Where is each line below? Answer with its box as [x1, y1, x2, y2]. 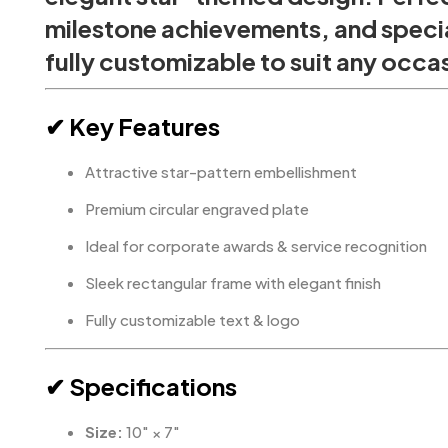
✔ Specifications [45, 371, 237, 401]
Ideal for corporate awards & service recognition [85, 236, 427, 255]
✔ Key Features [45, 111, 220, 141]
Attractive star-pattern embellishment [85, 162, 357, 181]
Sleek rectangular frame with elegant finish [85, 273, 381, 292]
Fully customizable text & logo [85, 310, 300, 329]
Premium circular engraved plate [85, 199, 309, 218]
